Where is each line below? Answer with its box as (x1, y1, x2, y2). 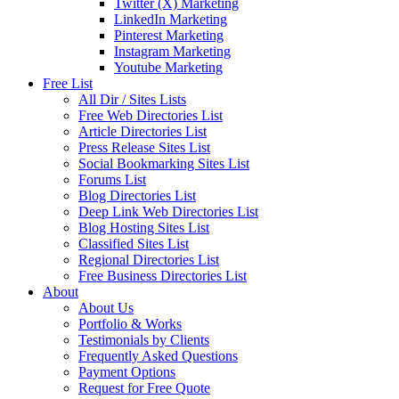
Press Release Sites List (78, 140, 210, 155)
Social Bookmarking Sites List (78, 156, 249, 171)
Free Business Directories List (78, 268, 247, 283)
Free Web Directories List (78, 108, 223, 123)
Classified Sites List (78, 236, 189, 251)
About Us (78, 300, 134, 315)
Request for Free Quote (78, 380, 210, 395)
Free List (43, 76, 93, 91)
